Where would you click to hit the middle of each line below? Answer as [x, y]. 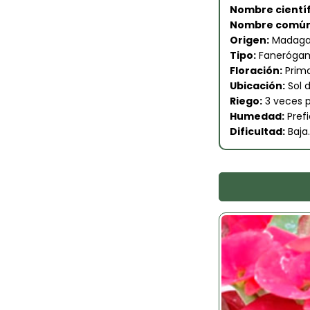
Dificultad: [257, 132]
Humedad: [257, 117]
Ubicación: [257, 86]
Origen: [249, 40]
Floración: [256, 71]
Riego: [246, 101]
